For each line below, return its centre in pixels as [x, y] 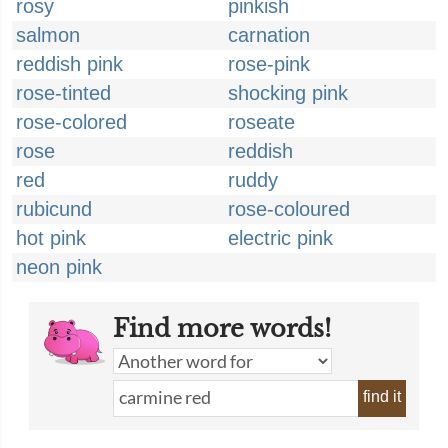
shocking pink [288, 93]
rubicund [54, 209]
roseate [261, 122]
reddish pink [69, 64]
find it [382, 396]
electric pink [280, 238]
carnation [269, 35]
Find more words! [222, 328]
